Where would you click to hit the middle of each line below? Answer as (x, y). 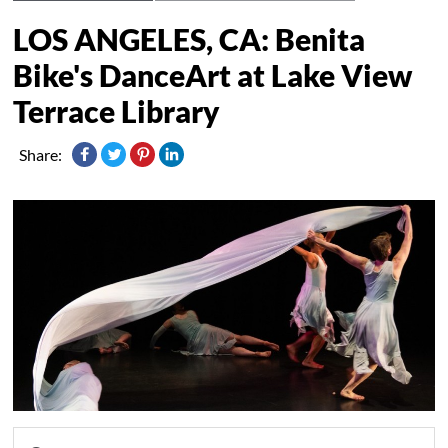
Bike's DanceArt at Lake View (213, 74)
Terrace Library (117, 110)
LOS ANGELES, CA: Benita (189, 38)
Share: (41, 154)
